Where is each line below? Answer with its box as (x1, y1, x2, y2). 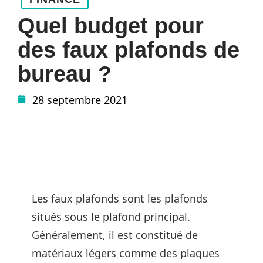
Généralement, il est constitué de (32, 228, 198, 242)
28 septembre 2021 (32, 93, 127, 107)
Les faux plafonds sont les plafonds (32, 191, 208, 205)
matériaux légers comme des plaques (32, 246, 220, 260)
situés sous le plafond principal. (32, 210, 190, 224)
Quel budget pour (18, 14, 204, 38)
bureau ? (18, 62, 112, 86)
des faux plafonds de (18, 38, 240, 62)
